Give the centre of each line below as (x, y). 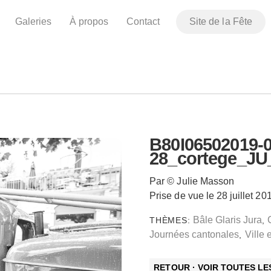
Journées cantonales (194, 235)
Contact (143, 21)
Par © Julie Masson (192, 181)
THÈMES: (171, 220)
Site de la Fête (221, 21)
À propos (89, 21)
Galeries (33, 21)
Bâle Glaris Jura (227, 220)
